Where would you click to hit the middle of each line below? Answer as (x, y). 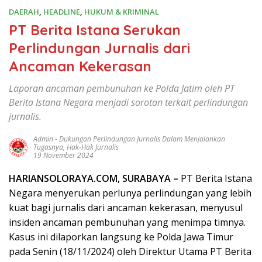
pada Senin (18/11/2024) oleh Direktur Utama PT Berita (130, 252)
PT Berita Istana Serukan (95, 30)
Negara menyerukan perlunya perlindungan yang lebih (130, 193)
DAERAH (24, 12)
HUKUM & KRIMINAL (122, 12)
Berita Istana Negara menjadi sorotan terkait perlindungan (128, 103)
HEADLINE (62, 12)
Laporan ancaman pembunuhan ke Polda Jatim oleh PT (122, 89)
